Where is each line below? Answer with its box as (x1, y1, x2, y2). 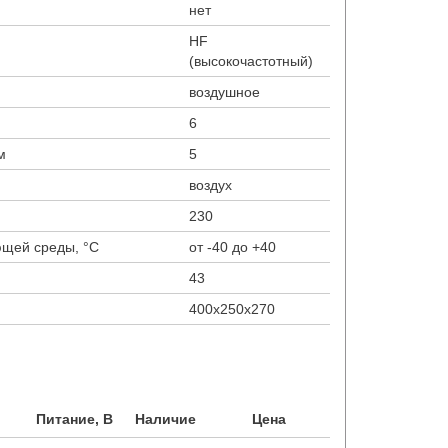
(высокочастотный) (189, 53, 313, 69)
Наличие (135, 411, 196, 427)
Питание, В (35, 411, 113, 427)
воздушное (189, 84, 260, 100)
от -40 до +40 (189, 239, 276, 255)
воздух (189, 177, 232, 193)
